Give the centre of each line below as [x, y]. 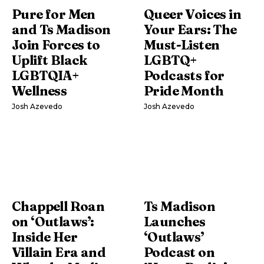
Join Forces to [56, 44]
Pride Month [184, 90]
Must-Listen [182, 44]
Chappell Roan [58, 206]
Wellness [39, 90]
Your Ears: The [190, 29]
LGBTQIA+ [46, 75]
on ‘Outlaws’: [53, 221]
